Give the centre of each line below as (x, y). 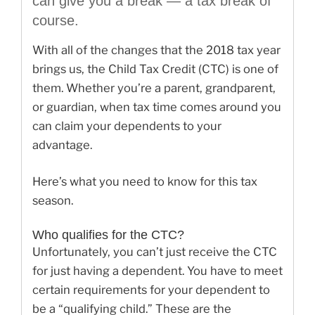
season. (53, 200)
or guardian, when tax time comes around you (157, 107)
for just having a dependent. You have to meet (157, 271)
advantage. (62, 144)
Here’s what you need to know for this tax (145, 181)
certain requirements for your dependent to (151, 290)
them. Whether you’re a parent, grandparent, (154, 88)
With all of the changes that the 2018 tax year (156, 50)
